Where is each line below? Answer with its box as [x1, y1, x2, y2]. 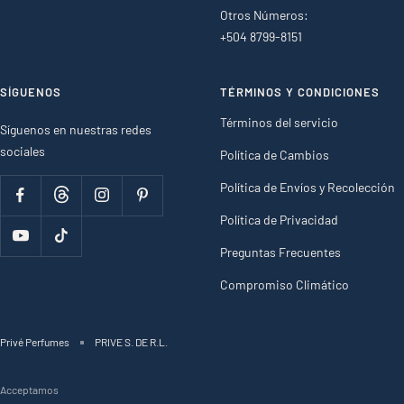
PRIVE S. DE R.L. [95, 335, 168, 348]
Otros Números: [220, 6, 308, 23]
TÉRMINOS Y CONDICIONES [220, 84, 380, 99]
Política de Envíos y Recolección [220, 179, 395, 195]
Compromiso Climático [220, 276, 349, 292]
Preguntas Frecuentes [220, 243, 341, 260]
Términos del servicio [220, 114, 338, 130]
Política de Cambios [220, 146, 329, 162]
